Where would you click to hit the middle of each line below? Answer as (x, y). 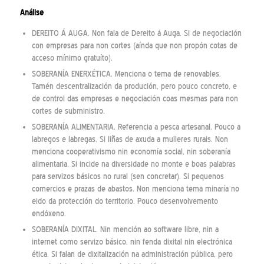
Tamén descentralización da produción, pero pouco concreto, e (134, 86)
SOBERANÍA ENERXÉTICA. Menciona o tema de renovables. (126, 74)
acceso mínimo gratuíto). (72, 58)
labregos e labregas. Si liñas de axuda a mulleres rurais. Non (130, 139)
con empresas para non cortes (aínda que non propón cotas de (134, 45)
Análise (32, 12)
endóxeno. (49, 213)
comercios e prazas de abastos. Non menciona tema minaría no (135, 189)
